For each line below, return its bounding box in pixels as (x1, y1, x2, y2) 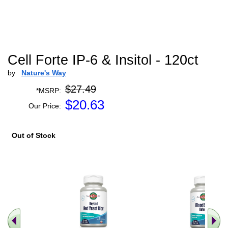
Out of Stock (12, 131, 55, 139)
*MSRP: (36, 87, 61, 95)
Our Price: (28, 102, 61, 110)
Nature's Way (21, 69, 66, 77)
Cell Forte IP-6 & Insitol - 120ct (8, 52, 198, 68)
